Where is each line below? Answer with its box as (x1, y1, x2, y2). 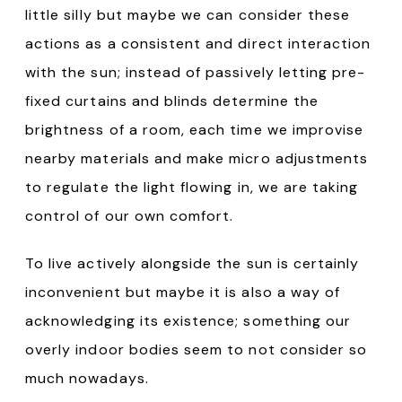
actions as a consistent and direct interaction (25, 33, 371, 53)
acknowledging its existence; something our (25, 310, 352, 330)
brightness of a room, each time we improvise (25, 119, 364, 139)
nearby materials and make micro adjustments (25, 148, 369, 168)
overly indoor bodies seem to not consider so (25, 339, 368, 359)
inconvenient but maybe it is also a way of (25, 282, 341, 301)
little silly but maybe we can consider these (25, 4, 351, 24)
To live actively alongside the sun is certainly (25, 253, 360, 273)
